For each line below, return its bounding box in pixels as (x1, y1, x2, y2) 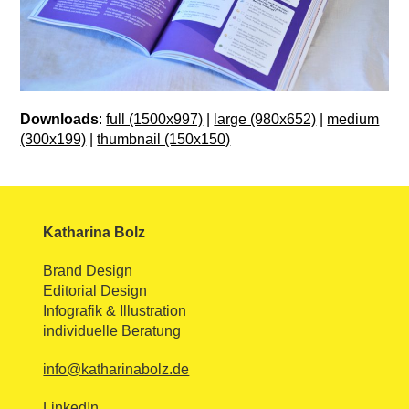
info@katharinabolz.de (43, 361, 190, 377)
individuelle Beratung (43, 322, 182, 339)
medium (327, 110, 380, 127)
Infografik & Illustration (43, 302, 187, 319)
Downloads (20, 110, 100, 127)
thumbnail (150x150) (97, 131, 231, 147)
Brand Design (43, 262, 133, 278)
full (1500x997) (106, 110, 204, 127)
